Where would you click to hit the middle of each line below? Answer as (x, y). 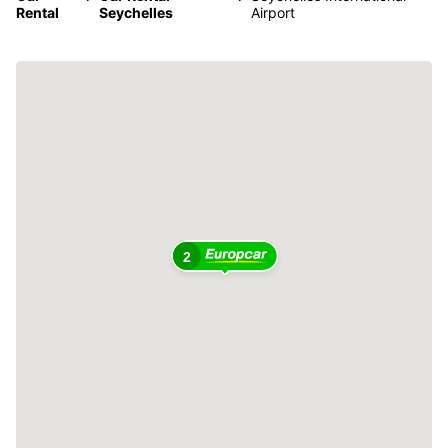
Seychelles (136, 12)
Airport (272, 12)
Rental (37, 12)
